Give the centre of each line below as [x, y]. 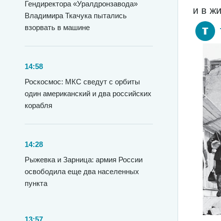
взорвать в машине [57, 27]
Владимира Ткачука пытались [76, 16]
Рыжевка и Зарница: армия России [84, 160]
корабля [38, 105]
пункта [36, 183]
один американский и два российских [88, 93]
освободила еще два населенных [82, 171]
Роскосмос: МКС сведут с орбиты [82, 82]
